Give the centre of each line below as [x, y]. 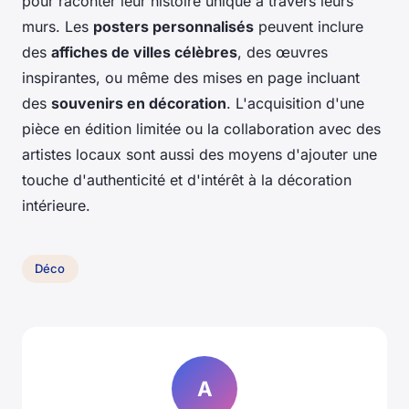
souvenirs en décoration [139, 103]
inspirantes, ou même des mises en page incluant [191, 77]
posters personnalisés [173, 26]
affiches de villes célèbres [144, 52]
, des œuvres [283, 52]
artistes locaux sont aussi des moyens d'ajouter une [199, 154]
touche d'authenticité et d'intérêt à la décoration [187, 179]
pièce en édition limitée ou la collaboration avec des [201, 128]
